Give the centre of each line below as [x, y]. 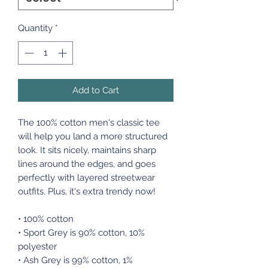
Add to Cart [96, 90]
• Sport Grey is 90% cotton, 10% [81, 232]
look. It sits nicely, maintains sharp [87, 150]
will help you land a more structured [93, 136]
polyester [37, 246]
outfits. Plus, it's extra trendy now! [87, 191]
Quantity [35, 28]
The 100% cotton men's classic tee [89, 122]
